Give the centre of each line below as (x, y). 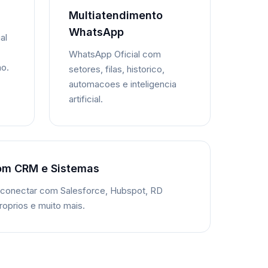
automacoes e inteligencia (123, 84)
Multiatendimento (116, 15)
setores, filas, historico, (117, 69)
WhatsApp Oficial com (115, 54)
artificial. (86, 99)
